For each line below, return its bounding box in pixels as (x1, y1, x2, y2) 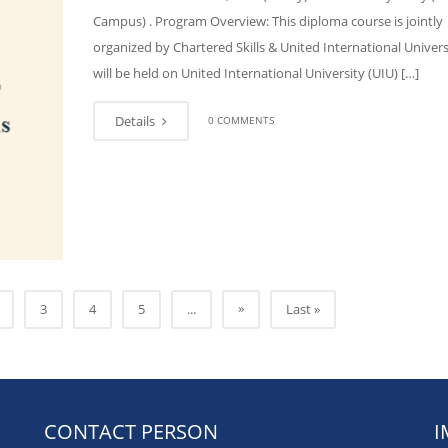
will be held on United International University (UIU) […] (92, 64, 419, 82)
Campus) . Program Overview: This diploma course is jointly (92, 12, 443, 30)
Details (114, 112, 158, 130)
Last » (285, 299, 320, 318)
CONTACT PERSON (44, 417, 218, 445)
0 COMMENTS (207, 112, 274, 127)
